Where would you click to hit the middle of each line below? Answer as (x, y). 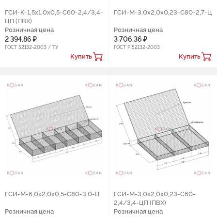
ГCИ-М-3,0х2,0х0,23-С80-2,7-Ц (163, 12)
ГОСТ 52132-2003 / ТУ (31, 47)
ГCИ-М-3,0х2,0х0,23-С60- (155, 194)
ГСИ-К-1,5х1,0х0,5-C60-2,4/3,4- (54, 12)
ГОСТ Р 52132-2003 (137, 47)
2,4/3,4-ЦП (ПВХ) (140, 203)
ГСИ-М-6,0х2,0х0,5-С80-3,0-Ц (52, 194)
